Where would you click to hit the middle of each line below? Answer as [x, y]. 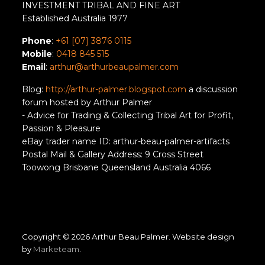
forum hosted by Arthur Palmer [87, 103]
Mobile [37, 54]
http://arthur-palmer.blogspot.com [116, 90]
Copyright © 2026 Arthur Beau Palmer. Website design [128, 237]
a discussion [212, 90]
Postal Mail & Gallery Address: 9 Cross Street [113, 155]
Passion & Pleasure [62, 129]
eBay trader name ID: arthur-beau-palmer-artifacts [126, 142]
